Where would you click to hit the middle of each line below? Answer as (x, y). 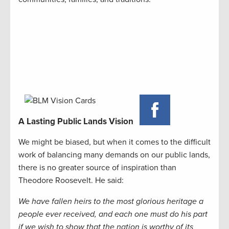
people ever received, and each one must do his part (113, 214)
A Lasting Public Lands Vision (76, 122)
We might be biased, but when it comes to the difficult (114, 142)
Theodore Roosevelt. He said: (71, 181)
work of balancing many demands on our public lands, (114, 155)
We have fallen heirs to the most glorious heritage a (111, 202)
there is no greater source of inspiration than (97, 168)
